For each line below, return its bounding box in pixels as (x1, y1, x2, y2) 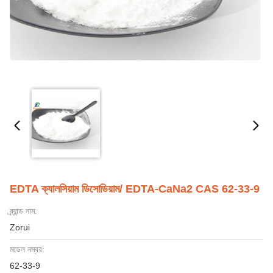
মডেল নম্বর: (10, 244, 44, 254)
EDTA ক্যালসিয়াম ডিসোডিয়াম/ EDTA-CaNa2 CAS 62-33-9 (10, 183, 260, 195)
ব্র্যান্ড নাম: (10, 206, 37, 216)
